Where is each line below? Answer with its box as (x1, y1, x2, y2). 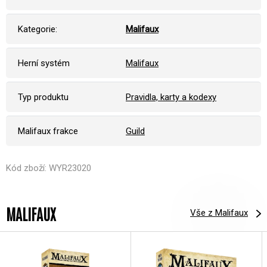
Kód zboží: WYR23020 (6, 162, 91, 173)
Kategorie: (18, 23, 57, 35)
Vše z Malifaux (190, 207, 248, 219)
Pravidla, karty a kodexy (126, 91, 216, 103)
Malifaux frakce (18, 125, 78, 136)
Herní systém (18, 57, 70, 69)
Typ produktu (18, 91, 69, 103)
